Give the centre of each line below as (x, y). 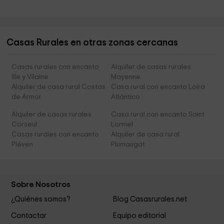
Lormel (122, 125)
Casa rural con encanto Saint (157, 115)
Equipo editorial (139, 215)
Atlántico (125, 97)
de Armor (27, 97)
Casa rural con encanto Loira (158, 87)
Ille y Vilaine (30, 77)
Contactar (29, 215)
